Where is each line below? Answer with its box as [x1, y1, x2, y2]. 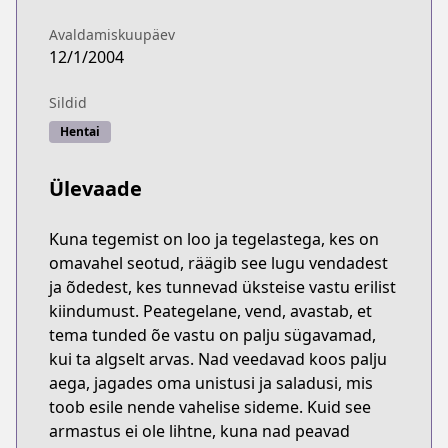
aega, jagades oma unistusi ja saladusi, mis [49, 372, 373, 394]
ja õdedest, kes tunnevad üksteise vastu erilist [49, 276, 396, 298]
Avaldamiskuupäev [49, 25, 175, 44]
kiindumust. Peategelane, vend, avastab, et [49, 300, 372, 322]
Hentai [60, 123, 100, 140]
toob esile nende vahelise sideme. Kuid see [49, 396, 371, 418]
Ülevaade [49, 175, 142, 202]
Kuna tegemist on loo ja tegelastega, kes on [49, 228, 379, 250]
